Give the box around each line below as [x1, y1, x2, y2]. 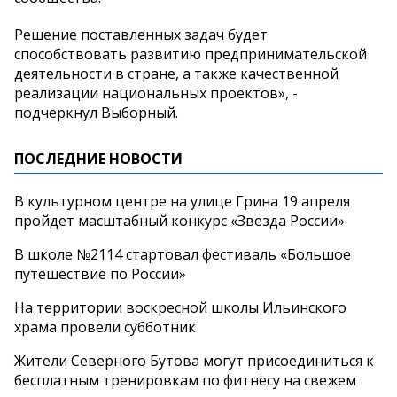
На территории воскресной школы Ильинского [14, 298, 346, 318]
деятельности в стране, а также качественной [14, 64, 339, 84]
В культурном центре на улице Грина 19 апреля [14, 191, 350, 212]
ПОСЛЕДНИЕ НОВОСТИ [14, 149, 183, 169]
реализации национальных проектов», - [14, 83, 298, 104]
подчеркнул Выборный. [14, 103, 178, 123]
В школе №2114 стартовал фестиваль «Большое [14, 245, 351, 265]
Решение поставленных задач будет [14, 25, 268, 45]
